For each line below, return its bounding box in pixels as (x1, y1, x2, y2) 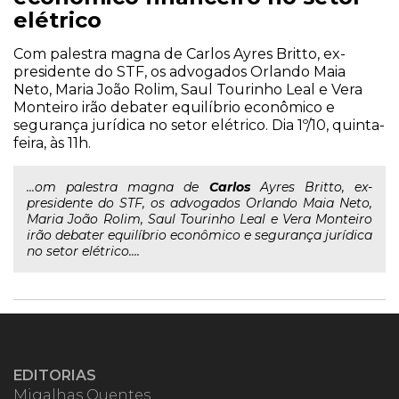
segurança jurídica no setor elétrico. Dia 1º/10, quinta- (13, 117, 385, 134)
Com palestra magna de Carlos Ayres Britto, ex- (13, 45, 346, 62)
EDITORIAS (13, 367, 96, 384)
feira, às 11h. (13, 134, 91, 151)
